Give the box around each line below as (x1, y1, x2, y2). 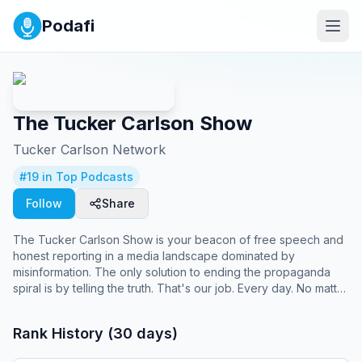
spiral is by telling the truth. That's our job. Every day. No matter (13, 281, 348, 295)
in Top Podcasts (39, 170, 133, 183)
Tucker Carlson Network (13, 141, 166, 158)
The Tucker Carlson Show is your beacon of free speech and (13, 233, 343, 246)
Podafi (42, 16, 95, 36)
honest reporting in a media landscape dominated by (13, 249, 295, 263)
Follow (26, 196, 62, 210)
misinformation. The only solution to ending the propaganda (13, 265, 330, 279)
